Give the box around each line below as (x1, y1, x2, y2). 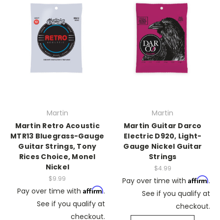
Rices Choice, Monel (19, 152, 96, 162)
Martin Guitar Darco (123, 121, 202, 131)
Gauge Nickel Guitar (123, 141, 202, 151)
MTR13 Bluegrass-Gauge (10, 131, 105, 141)
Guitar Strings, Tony (18, 141, 97, 151)
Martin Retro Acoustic (15, 121, 100, 131)
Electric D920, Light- (124, 131, 202, 141)
